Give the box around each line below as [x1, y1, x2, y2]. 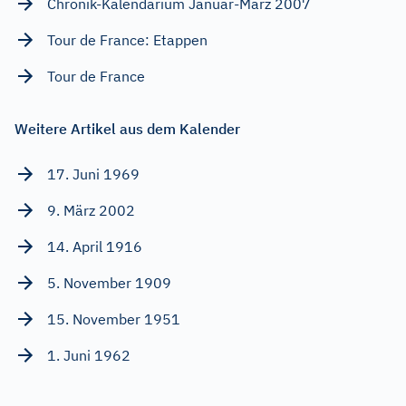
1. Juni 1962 [47, 345, 130, 364]
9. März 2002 [47, 200, 135, 219]
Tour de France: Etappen [47, 30, 208, 49]
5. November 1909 [47, 273, 171, 292]
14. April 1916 [47, 237, 142, 256]
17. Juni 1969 [47, 164, 140, 183]
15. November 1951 [47, 309, 180, 328]
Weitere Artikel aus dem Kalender [14, 119, 240, 138]
